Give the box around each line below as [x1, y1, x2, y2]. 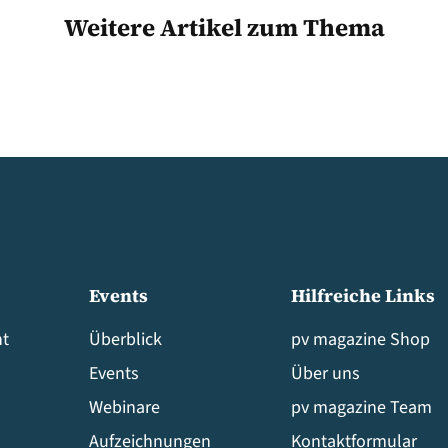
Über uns [291, 360, 360, 386]
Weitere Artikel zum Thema [63, 10, 385, 44]
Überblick [89, 326, 162, 352]
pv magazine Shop [291, 326, 430, 352]
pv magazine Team [291, 394, 432, 420]
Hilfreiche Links [291, 282, 435, 308]
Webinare [89, 394, 160, 420]
